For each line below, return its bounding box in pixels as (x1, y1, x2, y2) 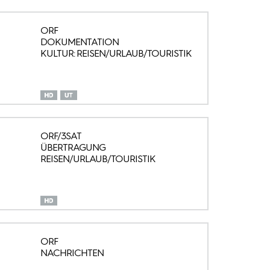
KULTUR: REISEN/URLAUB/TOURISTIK (40, 48, 192, 59)
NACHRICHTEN (40, 247, 104, 259)
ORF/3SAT (40, 130, 81, 142)
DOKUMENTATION (40, 36, 119, 48)
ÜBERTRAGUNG (40, 142, 105, 153)
